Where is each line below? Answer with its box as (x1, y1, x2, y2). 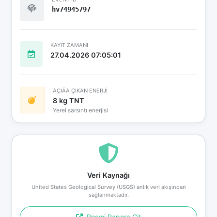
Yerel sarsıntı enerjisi (53, 106, 108, 114)
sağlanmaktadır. (88, 191, 129, 198)
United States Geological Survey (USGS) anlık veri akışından (31, 183, 186, 190)
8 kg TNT (53, 96, 84, 105)
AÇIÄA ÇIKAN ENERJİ (53, 87, 108, 94)
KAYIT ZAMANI (50, 41, 88, 48)
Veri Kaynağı (87, 170, 130, 179)
